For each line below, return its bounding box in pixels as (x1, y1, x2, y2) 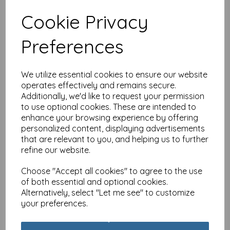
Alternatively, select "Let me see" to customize (21, 187, 195, 198)
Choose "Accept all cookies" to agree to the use (21, 166, 203, 176)
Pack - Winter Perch (123, 40, 190, 49)
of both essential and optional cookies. (21, 177, 168, 187)
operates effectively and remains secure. (21, 80, 177, 90)
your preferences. (21, 198, 88, 208)
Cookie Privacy (21, 10, 149, 33)
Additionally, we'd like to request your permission (21, 91, 205, 101)
